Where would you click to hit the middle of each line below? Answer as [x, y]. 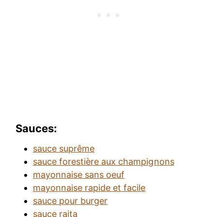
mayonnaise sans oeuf [79, 174]
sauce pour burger [70, 201]
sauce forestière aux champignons [104, 161]
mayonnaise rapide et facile [89, 187]
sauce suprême [64, 148]
